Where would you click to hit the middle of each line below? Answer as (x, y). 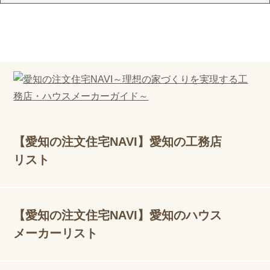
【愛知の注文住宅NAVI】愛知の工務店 (118, 142)
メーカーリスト (56, 233)
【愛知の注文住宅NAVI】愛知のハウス (118, 215)
